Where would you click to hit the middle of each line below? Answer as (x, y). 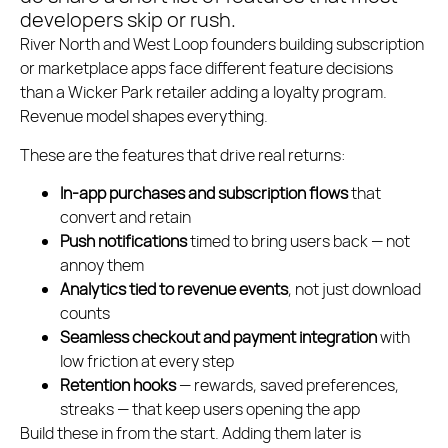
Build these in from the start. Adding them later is (190, 433)
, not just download (354, 289)
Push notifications (123, 241)
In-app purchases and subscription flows (204, 193)
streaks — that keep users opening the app (210, 409)
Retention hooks (118, 385)
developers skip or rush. (128, 20)
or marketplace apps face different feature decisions (206, 68)
